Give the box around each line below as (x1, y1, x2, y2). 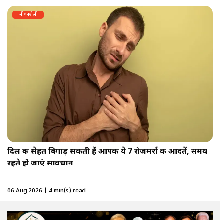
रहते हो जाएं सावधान (7, 159, 73, 169)
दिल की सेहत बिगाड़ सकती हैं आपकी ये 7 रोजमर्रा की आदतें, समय (7, 147, 207, 158)
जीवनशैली (18, 11, 38, 18)
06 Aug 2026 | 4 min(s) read (7, 187, 86, 195)
